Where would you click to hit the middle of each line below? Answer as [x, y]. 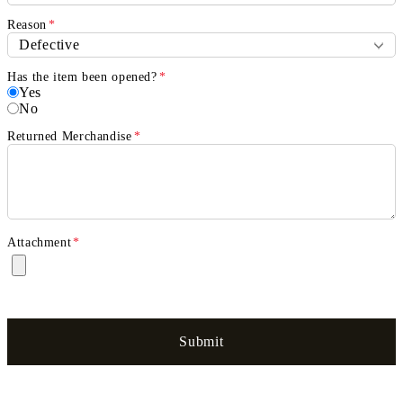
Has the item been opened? [82, 76]
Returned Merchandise [70, 136]
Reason [27, 24]
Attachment [40, 242]
